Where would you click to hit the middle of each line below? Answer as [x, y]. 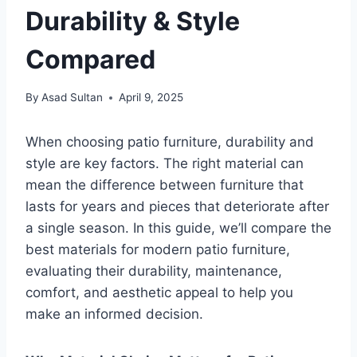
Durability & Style [133, 21]
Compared [90, 59]
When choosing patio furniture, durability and [170, 142]
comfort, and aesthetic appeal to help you [159, 293]
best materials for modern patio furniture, [158, 250]
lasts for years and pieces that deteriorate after [177, 207]
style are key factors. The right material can [165, 164]
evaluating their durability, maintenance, [154, 271]
